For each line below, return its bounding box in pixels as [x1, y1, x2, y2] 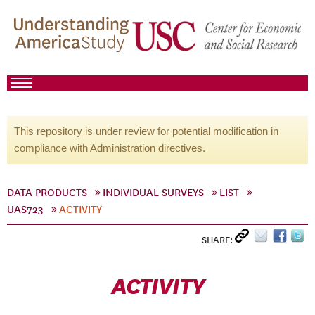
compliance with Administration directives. [14, 142, 205, 154]
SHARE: [202, 234, 235, 246]
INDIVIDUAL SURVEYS [103, 186, 204, 199]
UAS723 [7, 203, 44, 216]
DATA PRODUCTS [7, 186, 87, 199]
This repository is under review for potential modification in [14, 125, 278, 137]
